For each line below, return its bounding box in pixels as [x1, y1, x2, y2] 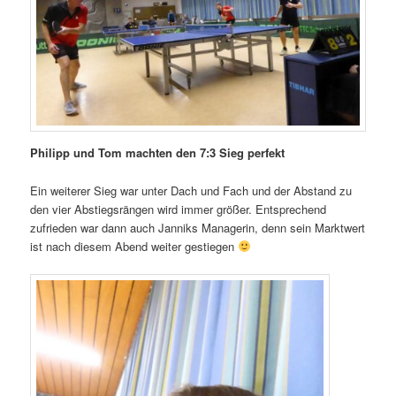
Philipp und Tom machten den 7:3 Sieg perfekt [30, 144, 286, 162]
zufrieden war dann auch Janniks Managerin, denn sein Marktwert [30, 218, 366, 236]
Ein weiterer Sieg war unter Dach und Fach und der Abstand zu [30, 181, 353, 199]
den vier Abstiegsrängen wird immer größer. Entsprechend [30, 200, 327, 217]
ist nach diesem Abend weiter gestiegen [30, 237, 239, 255]
